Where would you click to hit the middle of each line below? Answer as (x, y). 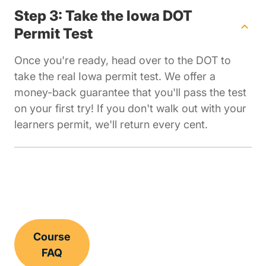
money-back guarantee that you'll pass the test (130, 93)
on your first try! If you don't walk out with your (130, 109)
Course (52, 237)
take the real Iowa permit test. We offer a (115, 77)
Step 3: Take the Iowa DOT (103, 16)
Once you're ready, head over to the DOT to (123, 61)
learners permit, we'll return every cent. (111, 125)
